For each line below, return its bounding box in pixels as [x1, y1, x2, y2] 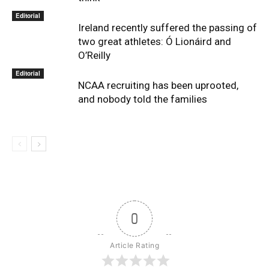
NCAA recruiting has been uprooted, [78, 79, 238, 91]
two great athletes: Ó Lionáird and [78, 35, 231, 47]
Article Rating [110, 241, 159, 250]
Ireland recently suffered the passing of [78, 22, 257, 34]
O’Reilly [78, 49, 110, 61]
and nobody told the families [78, 93, 207, 105]
